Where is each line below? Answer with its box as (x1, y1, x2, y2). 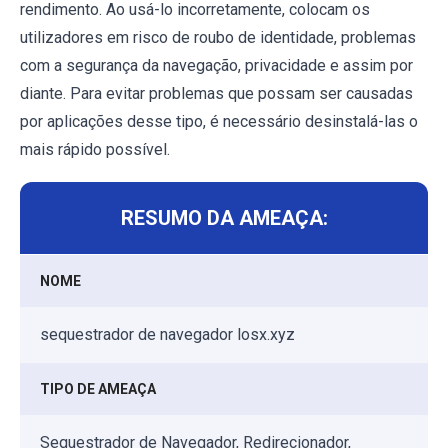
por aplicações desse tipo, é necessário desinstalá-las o (20, 112, 418, 132)
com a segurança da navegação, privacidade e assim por (20, 56, 413, 76)
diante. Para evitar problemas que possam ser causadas (20, 84, 413, 104)
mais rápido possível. (20, 140, 170, 160)
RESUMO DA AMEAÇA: (120, 206, 328, 231)
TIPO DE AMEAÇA (40, 381, 156, 398)
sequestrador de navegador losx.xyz (40, 325, 295, 345)
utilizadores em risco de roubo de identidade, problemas (20, 28, 416, 48)
